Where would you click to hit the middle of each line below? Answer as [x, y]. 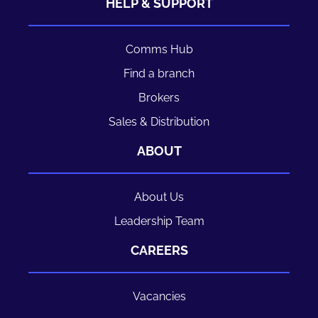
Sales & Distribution [159, 122]
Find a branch [159, 74]
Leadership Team [159, 221]
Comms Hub [159, 50]
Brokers [159, 98]
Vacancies [159, 297]
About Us [159, 197]
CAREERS [159, 251]
